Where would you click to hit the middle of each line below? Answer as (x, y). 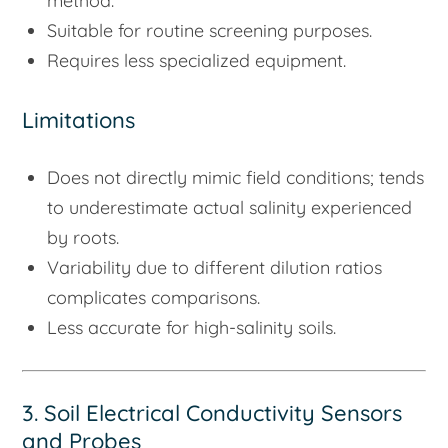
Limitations (79, 119)
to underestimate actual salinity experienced (230, 207)
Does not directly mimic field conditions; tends (236, 177)
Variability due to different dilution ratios (215, 267)
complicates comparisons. (154, 297)
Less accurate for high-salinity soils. (192, 327)
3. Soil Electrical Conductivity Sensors (212, 412)
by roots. (83, 237)
